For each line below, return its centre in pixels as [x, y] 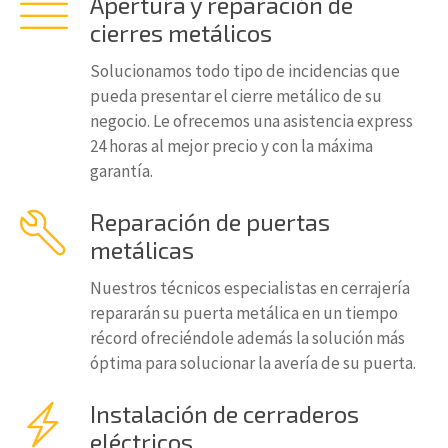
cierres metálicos [181, 32]
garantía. [121, 171]
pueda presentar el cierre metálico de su [236, 96]
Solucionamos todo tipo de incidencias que [245, 71]
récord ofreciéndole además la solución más [247, 338]
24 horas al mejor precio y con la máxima [231, 146]
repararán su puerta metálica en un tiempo [244, 313]
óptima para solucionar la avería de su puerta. [253, 363]
